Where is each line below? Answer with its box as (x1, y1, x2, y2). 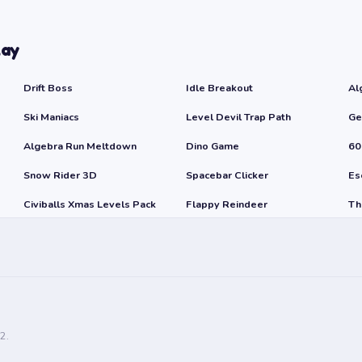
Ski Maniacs (23, 110, 79, 124)
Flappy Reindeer (186, 197, 267, 211)
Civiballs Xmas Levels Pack (23, 197, 156, 211)
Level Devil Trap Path (186, 110, 291, 124)
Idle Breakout (186, 81, 253, 95)
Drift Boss (23, 81, 73, 95)
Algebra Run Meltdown (23, 139, 137, 153)
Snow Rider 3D (23, 168, 97, 182)
